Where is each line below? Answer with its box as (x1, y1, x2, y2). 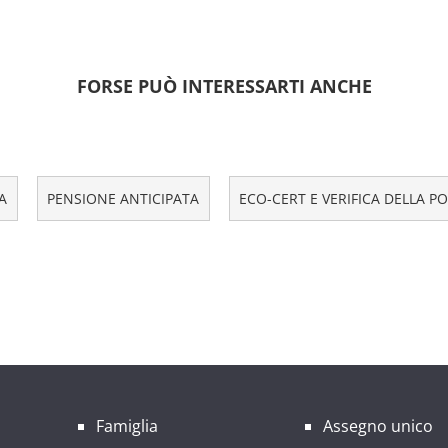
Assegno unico (322, 414, 433, 437)
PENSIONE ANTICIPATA (46, 189, 199, 209)
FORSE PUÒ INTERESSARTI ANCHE (76, 74, 372, 99)
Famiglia (95, 414, 158, 437)
